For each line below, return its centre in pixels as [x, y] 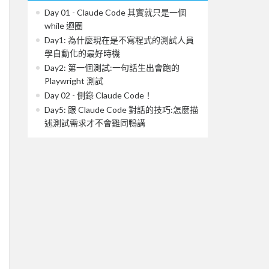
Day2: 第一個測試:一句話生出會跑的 [112, 67]
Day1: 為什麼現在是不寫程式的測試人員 [119, 40]
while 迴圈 [64, 25]
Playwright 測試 [74, 80]
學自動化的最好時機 [82, 53]
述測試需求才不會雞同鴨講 [95, 122]
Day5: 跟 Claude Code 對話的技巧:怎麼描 [121, 109]
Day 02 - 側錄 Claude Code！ [98, 95]
